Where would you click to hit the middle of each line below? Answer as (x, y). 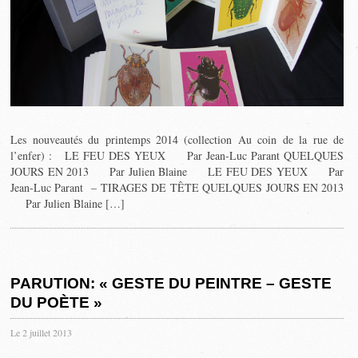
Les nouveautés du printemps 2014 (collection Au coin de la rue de (177, 139)
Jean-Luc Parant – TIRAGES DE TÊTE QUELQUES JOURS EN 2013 (177, 187)
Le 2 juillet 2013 (42, 332)
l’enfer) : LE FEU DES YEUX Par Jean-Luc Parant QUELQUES (177, 155)
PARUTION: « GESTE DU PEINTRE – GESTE (171, 283)
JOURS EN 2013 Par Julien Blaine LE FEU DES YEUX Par (177, 171)
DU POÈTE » (57, 302)
